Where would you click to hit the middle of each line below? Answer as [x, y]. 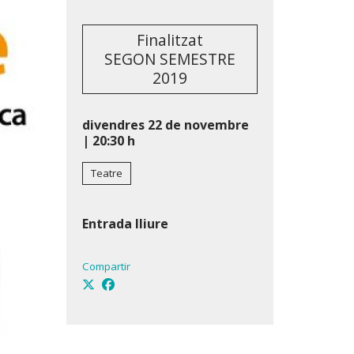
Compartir [106, 267]
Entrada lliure [125, 224]
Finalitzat [169, 40]
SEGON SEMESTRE [169, 59]
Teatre [106, 173]
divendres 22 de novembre [165, 125]
